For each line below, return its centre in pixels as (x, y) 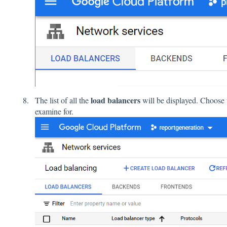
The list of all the (63, 100)
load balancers (115, 100)
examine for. (55, 111)
